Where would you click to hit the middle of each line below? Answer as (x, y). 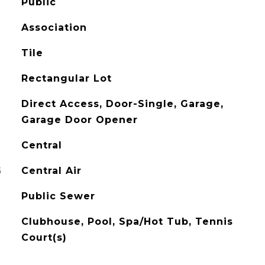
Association (54, 28)
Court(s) (44, 237)
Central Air (51, 171)
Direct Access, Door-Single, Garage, (122, 104)
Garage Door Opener (79, 120)
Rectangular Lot (66, 78)
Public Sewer (58, 196)
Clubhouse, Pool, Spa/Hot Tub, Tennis (127, 222)
